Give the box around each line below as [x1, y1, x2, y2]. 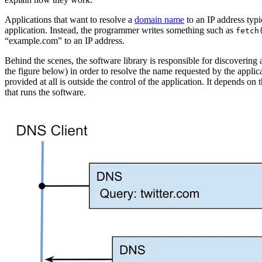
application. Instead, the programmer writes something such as [5, 25, 236, 36]
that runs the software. [5, 87, 86, 98]
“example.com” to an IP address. [5, 36, 125, 46]
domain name [135, 15, 184, 25]
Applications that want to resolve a [5, 15, 135, 25]
